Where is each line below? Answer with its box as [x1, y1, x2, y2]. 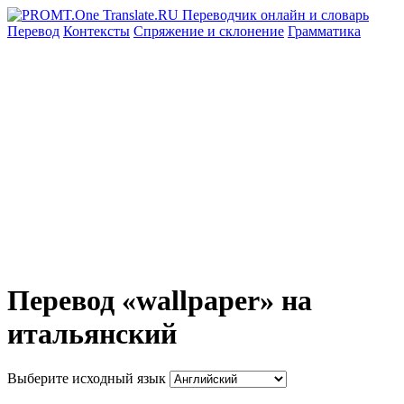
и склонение [207, 23, 284, 39]
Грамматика [288, 23, 361, 39]
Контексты [63, 23, 130, 39]
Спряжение [133, 23, 207, 39]
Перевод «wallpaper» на [7, 284, 312, 317]
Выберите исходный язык [7, 370, 166, 386]
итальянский [7, 317, 177, 351]
